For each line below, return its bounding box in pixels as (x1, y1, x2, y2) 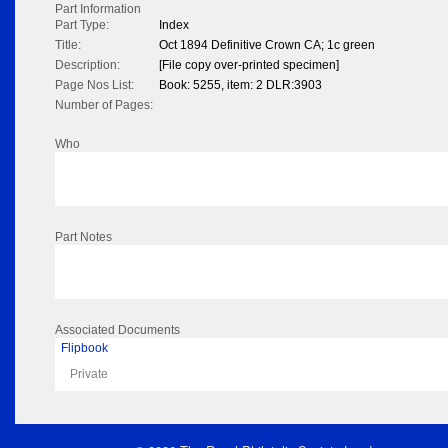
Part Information (55, 2, 141, 17)
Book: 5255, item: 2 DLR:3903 (159, 78, 322, 93)
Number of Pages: (55, 98, 153, 113)
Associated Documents (55, 323, 180, 338)
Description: (55, 58, 120, 73)
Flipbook (61, 341, 108, 356)
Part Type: (55, 18, 109, 33)
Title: (55, 38, 81, 53)
